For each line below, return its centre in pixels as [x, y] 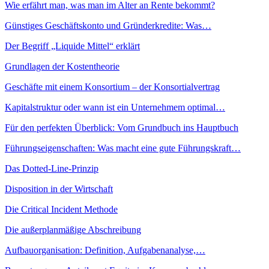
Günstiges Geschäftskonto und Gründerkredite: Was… [108, 26]
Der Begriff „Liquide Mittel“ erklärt [72, 46]
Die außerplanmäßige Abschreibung [73, 230]
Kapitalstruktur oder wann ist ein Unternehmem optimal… [115, 107]
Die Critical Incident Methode [61, 210]
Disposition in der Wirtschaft [59, 189]
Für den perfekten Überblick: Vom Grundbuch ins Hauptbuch [122, 128]
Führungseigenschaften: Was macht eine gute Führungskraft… [123, 148]
